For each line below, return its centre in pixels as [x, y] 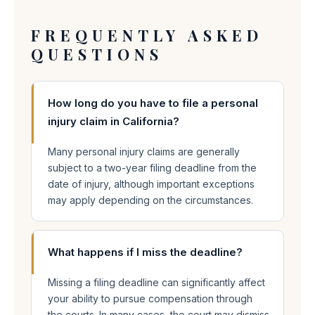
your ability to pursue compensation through [150, 298]
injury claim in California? [114, 121]
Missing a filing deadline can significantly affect [156, 282]
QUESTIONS [97, 54]
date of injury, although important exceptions [151, 184]
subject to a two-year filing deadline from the [152, 168]
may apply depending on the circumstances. [150, 200]
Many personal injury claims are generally [144, 152]
